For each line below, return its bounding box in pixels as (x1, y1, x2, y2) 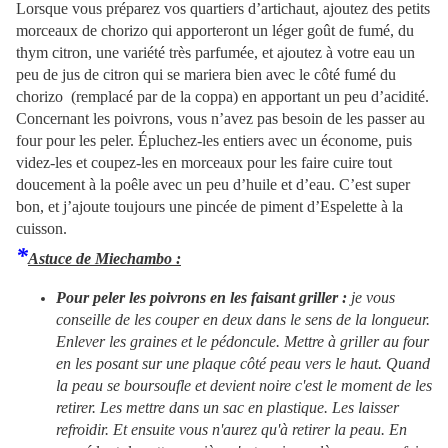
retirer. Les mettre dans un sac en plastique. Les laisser (56, 399, 399, 417)
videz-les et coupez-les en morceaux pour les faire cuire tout (16, 154, 392, 172)
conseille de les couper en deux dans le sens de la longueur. (56, 311, 430, 329)
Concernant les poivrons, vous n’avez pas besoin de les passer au (16, 110, 425, 128)
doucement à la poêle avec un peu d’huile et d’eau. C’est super (16, 176, 410, 194)
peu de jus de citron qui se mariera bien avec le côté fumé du (16, 66, 396, 84)
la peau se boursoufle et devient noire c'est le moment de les (56, 377, 432, 395)
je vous (351, 289, 395, 307)
